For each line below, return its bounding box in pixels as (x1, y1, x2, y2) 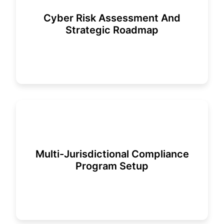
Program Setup (75, 160, 148, 172)
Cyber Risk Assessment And (43, 12, 180, 24)
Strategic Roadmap (65, 24, 158, 36)
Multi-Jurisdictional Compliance (35, 148, 189, 160)
